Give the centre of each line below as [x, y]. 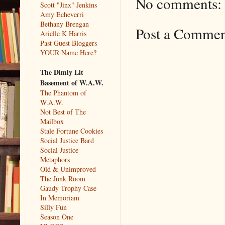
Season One [57, 216]
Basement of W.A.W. [72, 82]
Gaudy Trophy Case [68, 188]
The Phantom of [63, 92]
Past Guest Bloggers [69, 43]
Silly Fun [53, 207]
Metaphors [55, 159]
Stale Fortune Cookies [72, 131]
